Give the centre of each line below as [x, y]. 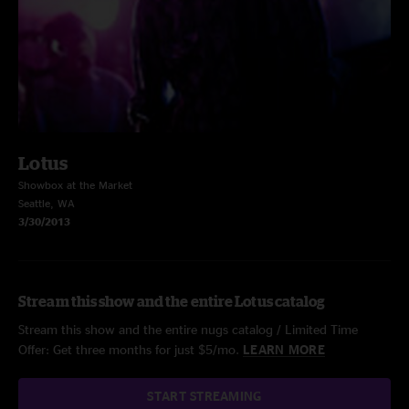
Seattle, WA [47, 203]
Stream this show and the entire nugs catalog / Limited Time [188, 329]
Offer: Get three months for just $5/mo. [131, 349]
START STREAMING [204, 396]
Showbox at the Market [75, 185]
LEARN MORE [284, 349]
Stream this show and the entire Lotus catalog [172, 301]
